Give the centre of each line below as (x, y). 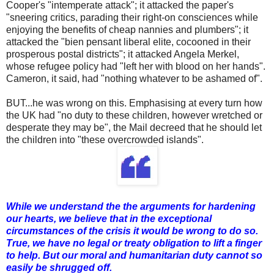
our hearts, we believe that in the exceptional (109, 218)
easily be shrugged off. (59, 267)
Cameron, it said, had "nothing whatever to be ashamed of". (134, 78)
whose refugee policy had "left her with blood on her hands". (136, 66)
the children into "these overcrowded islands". (105, 139)
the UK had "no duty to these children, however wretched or (134, 115)
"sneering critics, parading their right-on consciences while (132, 17)
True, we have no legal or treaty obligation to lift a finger (134, 243)
